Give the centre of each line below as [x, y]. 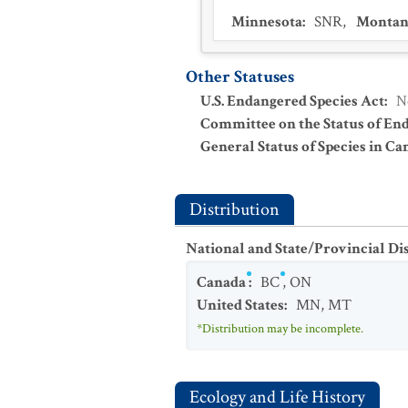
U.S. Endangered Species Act [292, 101]
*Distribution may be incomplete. [280, 329]
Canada [221, 282]
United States [240, 305]
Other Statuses [240, 77]
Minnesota [267, 22]
